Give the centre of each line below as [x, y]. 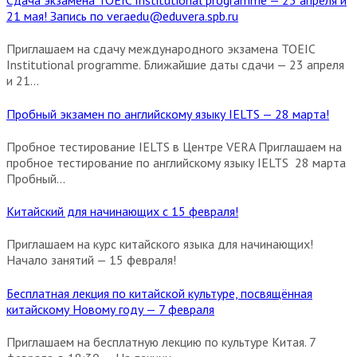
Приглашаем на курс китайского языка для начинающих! [160, 244]
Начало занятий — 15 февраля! [91, 260]
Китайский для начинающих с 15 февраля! [122, 212]
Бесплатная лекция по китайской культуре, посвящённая [159, 293]
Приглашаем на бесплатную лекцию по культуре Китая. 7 [161, 342]
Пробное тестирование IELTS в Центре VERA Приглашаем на [174, 146]
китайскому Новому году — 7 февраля [110, 309]
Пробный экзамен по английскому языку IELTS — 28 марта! [168, 114]
